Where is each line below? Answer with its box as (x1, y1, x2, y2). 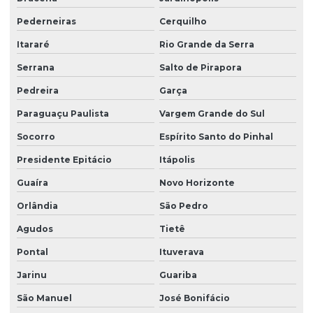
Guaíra (17, 177, 48, 189)
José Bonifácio (159, 293, 230, 304)
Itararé (17, 39, 50, 50)
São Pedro (159, 201, 208, 212)
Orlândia (17, 201, 58, 212)
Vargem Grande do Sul (159, 108, 265, 119)
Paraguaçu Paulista (17, 108, 109, 119)
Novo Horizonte (159, 177, 235, 189)
